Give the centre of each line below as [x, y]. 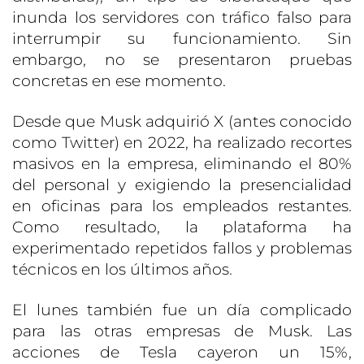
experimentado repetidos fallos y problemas [182, 249]
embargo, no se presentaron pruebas [182, 60]
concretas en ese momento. [119, 81]
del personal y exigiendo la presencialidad [182, 185]
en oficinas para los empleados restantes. [182, 206]
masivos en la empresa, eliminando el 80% [182, 164]
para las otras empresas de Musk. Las [182, 331]
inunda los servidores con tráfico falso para [182, 18]
